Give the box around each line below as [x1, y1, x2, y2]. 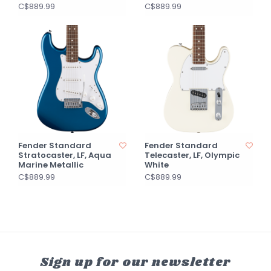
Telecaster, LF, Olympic [145, 149, 240, 161]
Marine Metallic [18, 159, 83, 171]
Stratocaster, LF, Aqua [18, 149, 111, 161]
